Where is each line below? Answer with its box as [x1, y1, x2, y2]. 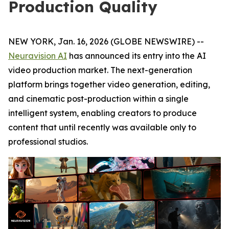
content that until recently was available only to [8, 122, 196, 132]
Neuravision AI [8, 51, 67, 61]
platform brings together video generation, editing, [8, 79, 210, 89]
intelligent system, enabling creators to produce [8, 108, 197, 118]
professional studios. [8, 136, 88, 147]
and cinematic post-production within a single [8, 94, 189, 104]
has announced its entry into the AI [67, 51, 206, 61]
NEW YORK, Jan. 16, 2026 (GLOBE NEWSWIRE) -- [8, 36, 204, 47]
